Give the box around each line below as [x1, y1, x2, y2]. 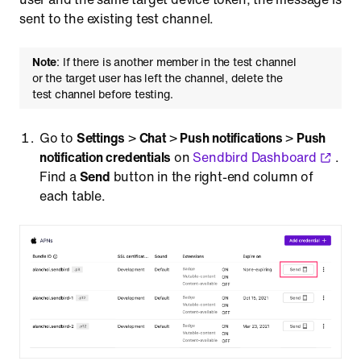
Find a [39, 167, 80, 186]
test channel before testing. [32, 85, 173, 102]
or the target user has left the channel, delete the [32, 69, 283, 86]
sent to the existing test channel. [19, 9, 214, 28]
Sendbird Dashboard [193, 147, 317, 167]
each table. [39, 186, 106, 205]
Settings [76, 128, 126, 147]
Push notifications [180, 128, 283, 147]
